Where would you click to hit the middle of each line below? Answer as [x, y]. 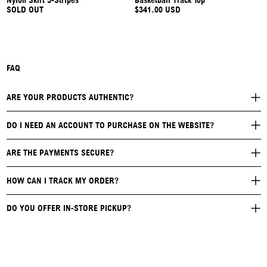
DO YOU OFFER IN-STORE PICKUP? [69, 208]
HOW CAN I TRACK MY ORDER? [62, 180]
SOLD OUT [25, 9]
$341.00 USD [158, 9]
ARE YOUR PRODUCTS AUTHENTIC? [70, 97]
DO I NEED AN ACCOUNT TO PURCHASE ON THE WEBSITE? [110, 125]
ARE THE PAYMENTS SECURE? [60, 153]
